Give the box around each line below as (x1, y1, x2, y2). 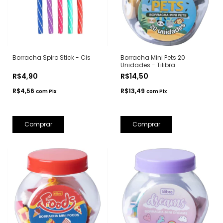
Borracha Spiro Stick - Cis (12, 53, 91, 62)
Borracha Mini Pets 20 (120, 53, 185, 62)
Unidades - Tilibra (120, 61, 175, 70)
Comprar (24, 120, 52, 129)
